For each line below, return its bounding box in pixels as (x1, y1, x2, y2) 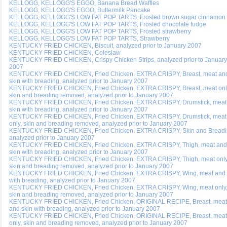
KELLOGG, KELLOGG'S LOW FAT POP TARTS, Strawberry (9, 35, 170, 42)
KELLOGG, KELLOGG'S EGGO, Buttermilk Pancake (9, 7, 150, 14)
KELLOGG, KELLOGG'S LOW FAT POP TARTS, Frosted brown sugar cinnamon (9, 14, 225, 21)
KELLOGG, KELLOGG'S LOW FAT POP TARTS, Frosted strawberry (9, 28, 191, 35)
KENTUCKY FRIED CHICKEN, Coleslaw (9, 49, 121, 56)
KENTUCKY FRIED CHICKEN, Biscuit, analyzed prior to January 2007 (9, 42, 202, 49)
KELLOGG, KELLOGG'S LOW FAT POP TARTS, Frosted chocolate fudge (9, 21, 206, 28)
